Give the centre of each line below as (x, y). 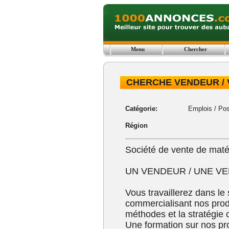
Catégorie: (141, 109)
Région (136, 125)
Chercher (196, 49)
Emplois (200, 109)
